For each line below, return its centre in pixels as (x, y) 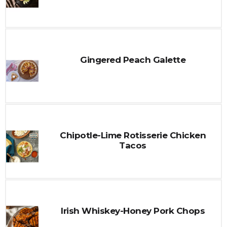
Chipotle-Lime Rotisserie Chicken (133, 135)
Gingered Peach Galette (133, 60)
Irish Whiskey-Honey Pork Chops (133, 211)
